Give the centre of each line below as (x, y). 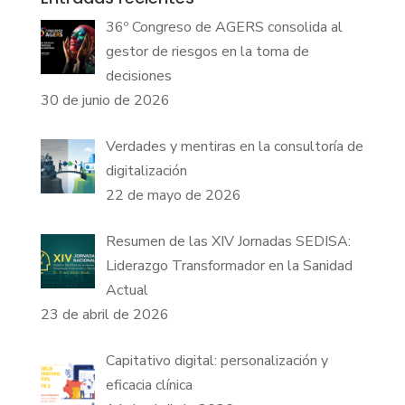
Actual (127, 290)
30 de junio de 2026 (105, 100)
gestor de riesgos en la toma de (207, 51)
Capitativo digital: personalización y (217, 360)
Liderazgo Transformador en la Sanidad (229, 265)
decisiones (138, 75)
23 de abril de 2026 (104, 314)
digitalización (146, 170)
